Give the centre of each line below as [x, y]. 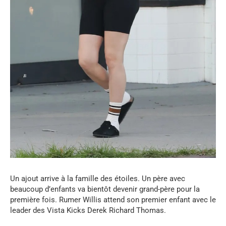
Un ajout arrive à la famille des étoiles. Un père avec [98, 179]
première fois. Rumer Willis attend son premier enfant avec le [113, 200]
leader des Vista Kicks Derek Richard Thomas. [88, 211]
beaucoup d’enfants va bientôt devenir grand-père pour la [105, 189]
